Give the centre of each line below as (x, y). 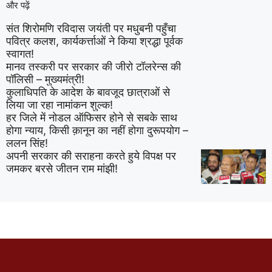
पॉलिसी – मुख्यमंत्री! (45, 79)
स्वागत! (20, 54)
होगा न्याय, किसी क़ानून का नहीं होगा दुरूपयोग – (97, 130)
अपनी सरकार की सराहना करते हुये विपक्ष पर (91, 156)
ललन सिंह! (27, 143)
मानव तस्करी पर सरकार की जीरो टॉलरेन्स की (93, 66)
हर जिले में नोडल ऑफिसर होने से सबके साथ (92, 117)
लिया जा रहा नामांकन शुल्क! (59, 105)
